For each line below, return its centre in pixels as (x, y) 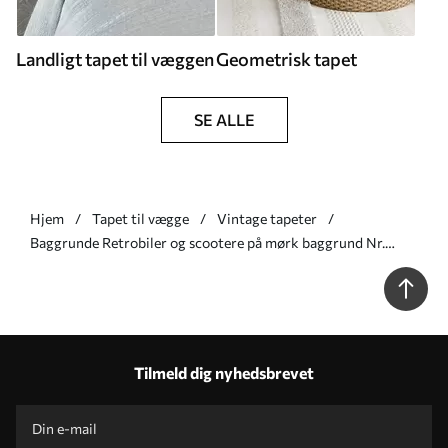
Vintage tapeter (267, 218)
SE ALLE (224, 119)
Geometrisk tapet (286, 59)
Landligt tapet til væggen (115, 59)
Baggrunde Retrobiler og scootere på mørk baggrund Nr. (207, 242)
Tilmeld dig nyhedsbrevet (224, 372)
